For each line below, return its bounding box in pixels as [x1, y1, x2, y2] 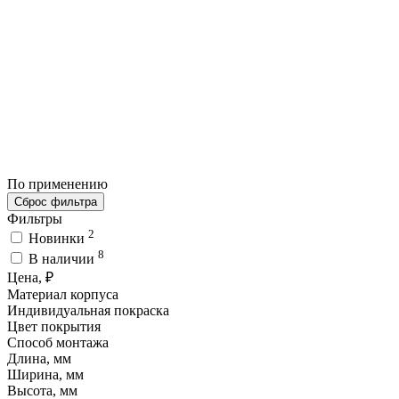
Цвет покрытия [7, 318, 101, 334]
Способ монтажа [7, 334, 109, 350]
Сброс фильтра [14, 194, 97, 208]
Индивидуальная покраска [7, 302, 169, 318]
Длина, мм [7, 350, 71, 366]
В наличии [28, 250, 98, 266]
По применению [7, 175, 111, 191]
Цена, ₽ [7, 269, 53, 285]
